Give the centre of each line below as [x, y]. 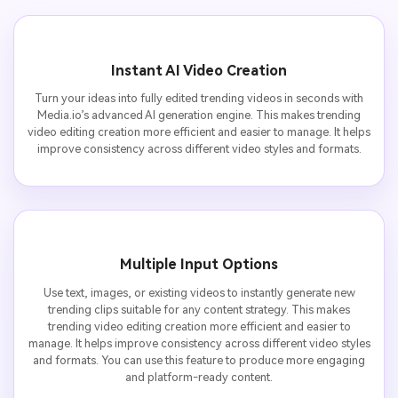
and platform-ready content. [199, 377]
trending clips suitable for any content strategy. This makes [199, 309]
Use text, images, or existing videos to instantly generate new [199, 292]
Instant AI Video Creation [199, 70]
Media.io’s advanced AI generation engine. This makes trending [199, 115]
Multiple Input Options [199, 265]
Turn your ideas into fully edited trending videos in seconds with [199, 99]
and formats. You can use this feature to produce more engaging [199, 360]
